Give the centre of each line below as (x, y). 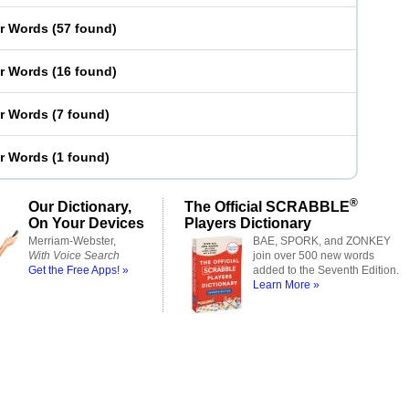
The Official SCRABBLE (267, 206)
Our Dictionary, (80, 206)
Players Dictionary (248, 223)
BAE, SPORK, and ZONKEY (322, 241)
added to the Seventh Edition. (326, 270)
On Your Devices (86, 223)
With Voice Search (74, 256)
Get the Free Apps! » (79, 270)
